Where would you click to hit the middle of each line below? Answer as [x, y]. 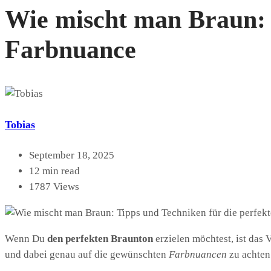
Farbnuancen [198, 254]
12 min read [54, 171]
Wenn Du [26, 238]
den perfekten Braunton [100, 238]
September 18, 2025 [72, 155]
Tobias [20, 124]
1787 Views [54, 186]
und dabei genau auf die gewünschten [87, 254]
